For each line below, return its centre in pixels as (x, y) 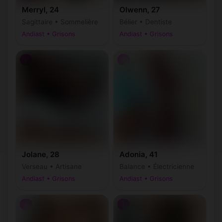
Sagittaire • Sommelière (60, 22)
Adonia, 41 (139, 154)
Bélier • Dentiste (146, 22)
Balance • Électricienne (157, 166)
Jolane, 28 (41, 154)
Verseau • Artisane (52, 166)
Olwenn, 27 (140, 10)
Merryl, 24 (40, 10)
